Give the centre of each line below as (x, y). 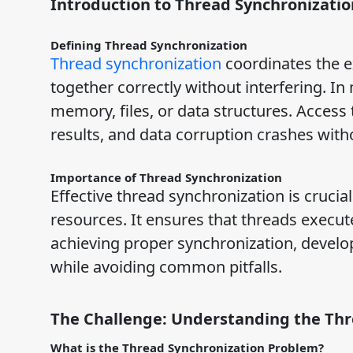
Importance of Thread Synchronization (166, 178)
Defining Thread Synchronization (149, 45)
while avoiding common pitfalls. (166, 267)
